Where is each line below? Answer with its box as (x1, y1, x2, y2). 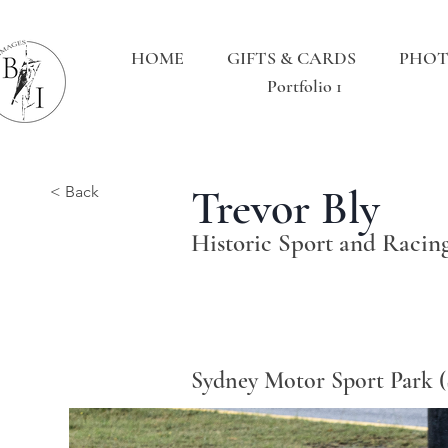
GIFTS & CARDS (226, 47, 356, 69)
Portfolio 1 (267, 75, 343, 97)
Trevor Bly (191, 179, 380, 236)
